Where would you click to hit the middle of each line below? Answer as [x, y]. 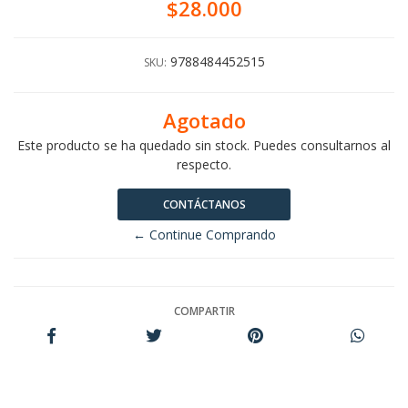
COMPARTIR [204, 311]
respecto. [204, 164]
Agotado [204, 121]
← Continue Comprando [204, 235]
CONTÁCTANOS [204, 204]
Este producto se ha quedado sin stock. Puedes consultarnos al [204, 145]
